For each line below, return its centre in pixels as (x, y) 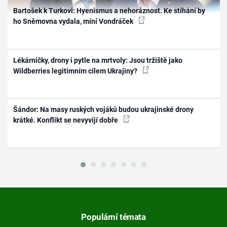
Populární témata (113, 217)
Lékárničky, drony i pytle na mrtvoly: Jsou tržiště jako (98, 60)
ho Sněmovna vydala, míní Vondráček (74, 22)
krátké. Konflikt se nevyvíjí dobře (67, 120)
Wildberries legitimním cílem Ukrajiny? (76, 71)
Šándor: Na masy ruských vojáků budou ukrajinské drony (104, 110)
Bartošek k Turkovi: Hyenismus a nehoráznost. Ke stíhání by (109, 11)
